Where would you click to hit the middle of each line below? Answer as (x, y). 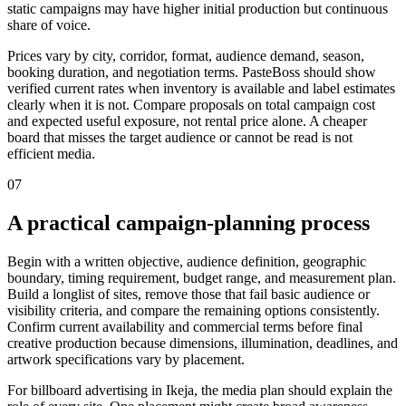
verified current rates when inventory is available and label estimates (201, 88)
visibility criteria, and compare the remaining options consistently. (193, 310)
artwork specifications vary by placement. (126, 359)
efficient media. (51, 153)
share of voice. (49, 24)
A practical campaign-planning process (188, 222)
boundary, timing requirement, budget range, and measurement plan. (202, 277)
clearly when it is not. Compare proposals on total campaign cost (191, 104)
